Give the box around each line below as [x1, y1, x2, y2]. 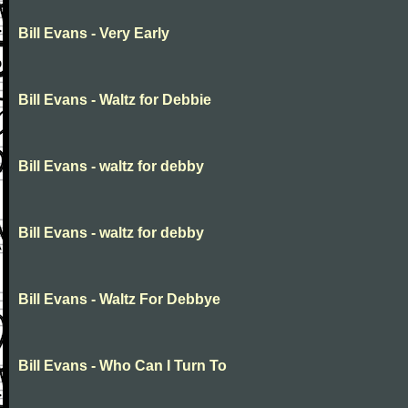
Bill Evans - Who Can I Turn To [18, 358, 227, 373]
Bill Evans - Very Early [18, 25, 169, 41]
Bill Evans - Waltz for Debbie [18, 92, 211, 107]
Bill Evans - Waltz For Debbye [18, 291, 220, 307]
